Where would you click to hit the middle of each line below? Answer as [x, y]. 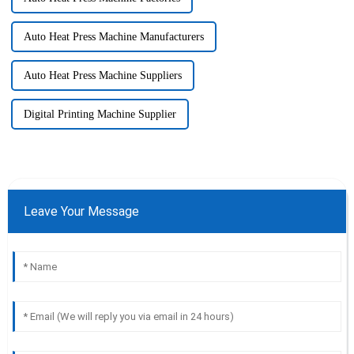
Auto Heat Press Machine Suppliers [102, 76]
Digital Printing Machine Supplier [100, 115]
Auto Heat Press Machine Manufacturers [113, 37]
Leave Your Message [81, 212]
